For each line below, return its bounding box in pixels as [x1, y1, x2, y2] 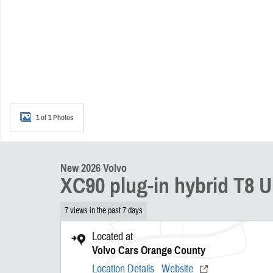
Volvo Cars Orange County [92, 243, 205, 257]
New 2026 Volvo [60, 161, 127, 175]
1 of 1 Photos [36, 113, 73, 122]
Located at [92, 229, 133, 244]
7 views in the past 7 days [64, 205, 143, 216]
